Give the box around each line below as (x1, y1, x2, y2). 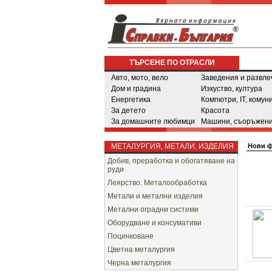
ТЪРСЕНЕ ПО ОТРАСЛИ (129, 58, 215, 67)
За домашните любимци (111, 117, 195, 126)
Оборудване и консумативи (107, 219, 202, 227)
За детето (111, 106, 146, 115)
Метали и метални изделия (107, 192, 203, 200)
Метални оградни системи (107, 205, 199, 214)
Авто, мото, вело (111, 73, 168, 82)
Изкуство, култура (201, 84, 262, 93)
